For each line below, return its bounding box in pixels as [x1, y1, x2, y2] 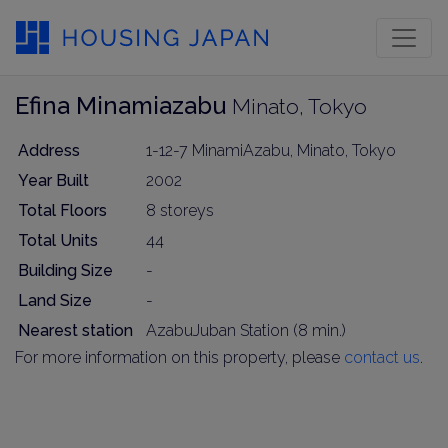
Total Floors [18, 201, 107, 220]
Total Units [18, 231, 98, 250]
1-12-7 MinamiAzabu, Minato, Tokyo [146, 141, 396, 160]
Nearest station [18, 321, 133, 340]
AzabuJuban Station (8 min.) [146, 321, 346, 340]
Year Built [18, 171, 89, 190]
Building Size [18, 261, 113, 280]
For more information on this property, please [15, 348, 344, 367]
